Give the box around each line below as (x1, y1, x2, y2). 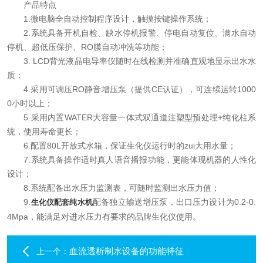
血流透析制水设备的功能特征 (69, 246, 184, 256)
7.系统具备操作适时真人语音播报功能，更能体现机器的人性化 (7, 155, 256, 164)
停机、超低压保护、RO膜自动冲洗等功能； (7, 42, 167, 52)
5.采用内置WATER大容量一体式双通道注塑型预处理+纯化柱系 (7, 113, 256, 122)
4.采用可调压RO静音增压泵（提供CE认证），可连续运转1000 (7, 85, 256, 94)
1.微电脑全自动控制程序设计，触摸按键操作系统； (7, 14, 211, 23)
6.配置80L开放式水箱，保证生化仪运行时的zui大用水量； (7, 141, 236, 150)
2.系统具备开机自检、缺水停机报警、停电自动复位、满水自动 (7, 28, 256, 38)
